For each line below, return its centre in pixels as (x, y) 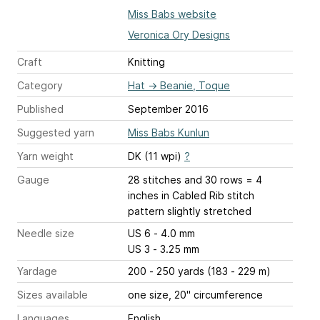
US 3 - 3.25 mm (176, 249)
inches (143, 195)
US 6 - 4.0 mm (174, 233)
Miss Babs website (172, 14)
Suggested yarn (56, 132)
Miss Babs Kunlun (169, 132)
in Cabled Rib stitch (206, 195)
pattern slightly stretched (190, 211)
